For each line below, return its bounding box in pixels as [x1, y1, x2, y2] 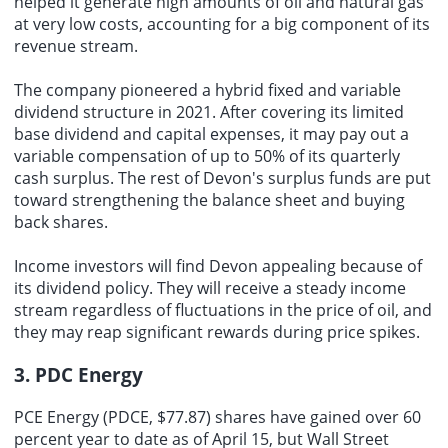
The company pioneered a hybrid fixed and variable [14, 79, 401, 102]
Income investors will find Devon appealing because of [14, 255, 422, 278]
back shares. [14, 211, 108, 234]
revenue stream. [14, 35, 138, 58]
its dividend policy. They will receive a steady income [14, 277, 406, 300]
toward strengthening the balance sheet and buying [14, 189, 405, 212]
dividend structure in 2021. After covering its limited [14, 101, 404, 124]
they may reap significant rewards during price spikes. [14, 321, 420, 344]
